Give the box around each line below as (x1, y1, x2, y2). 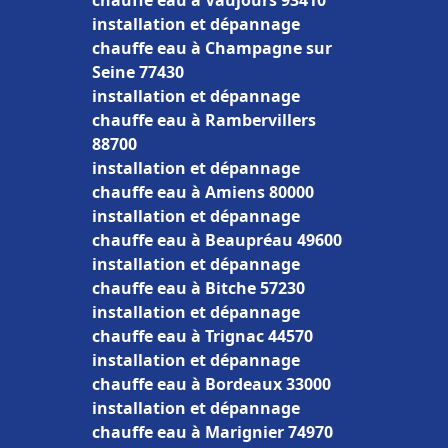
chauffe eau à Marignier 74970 (92, 421, 333, 443)
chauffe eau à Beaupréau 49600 (92, 229, 342, 251)
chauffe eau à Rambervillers (92, 109, 316, 131)
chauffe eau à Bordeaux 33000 (92, 373, 331, 395)
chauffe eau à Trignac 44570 (92, 325, 313, 347)
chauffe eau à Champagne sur (92, 37, 332, 59)
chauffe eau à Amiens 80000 (92, 181, 314, 203)
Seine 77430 (92, 61, 184, 83)
